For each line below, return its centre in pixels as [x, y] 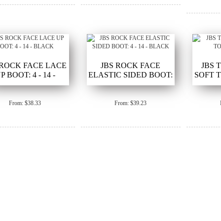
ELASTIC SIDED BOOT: [131, 74]
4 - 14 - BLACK [130, 84]
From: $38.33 [25, 103]
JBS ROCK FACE [131, 65]
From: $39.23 [131, 103]
